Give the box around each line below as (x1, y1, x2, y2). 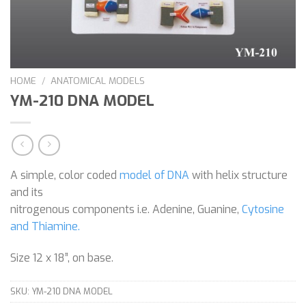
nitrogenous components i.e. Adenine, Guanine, (10, 202, 242, 217)
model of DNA (120, 168, 189, 183)
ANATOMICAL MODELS (51, 74, 145, 87)
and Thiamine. (10, 219, 80, 234)
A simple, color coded (10, 168, 120, 183)
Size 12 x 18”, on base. (10, 251, 113, 266)
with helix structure (189, 168, 288, 183)
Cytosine (242, 202, 284, 217)
